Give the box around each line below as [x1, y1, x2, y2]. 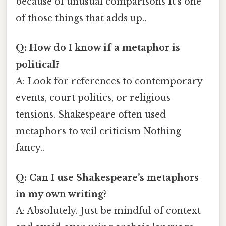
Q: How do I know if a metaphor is [16, 42, 180, 53]
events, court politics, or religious [16, 92, 171, 103]
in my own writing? [16, 189, 107, 200]
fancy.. [16, 142, 44, 153]
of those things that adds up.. [16, 12, 146, 24]
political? [16, 59, 60, 70]
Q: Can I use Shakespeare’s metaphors [16, 172, 199, 184]
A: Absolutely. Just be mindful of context [16, 205, 201, 217]
